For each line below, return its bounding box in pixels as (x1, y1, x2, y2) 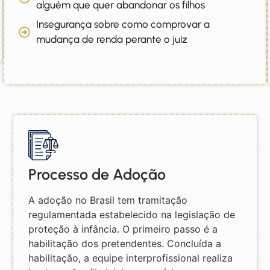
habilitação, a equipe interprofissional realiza (28, 251, 233, 264)
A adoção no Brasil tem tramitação (28, 193, 188, 206)
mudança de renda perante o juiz (36, 33, 188, 46)
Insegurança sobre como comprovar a (36, 18, 210, 31)
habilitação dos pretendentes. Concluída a (28, 237, 222, 250)
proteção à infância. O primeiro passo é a (28, 222, 218, 235)
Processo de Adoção (28, 165, 166, 183)
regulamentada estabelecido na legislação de (28, 208, 236, 221)
